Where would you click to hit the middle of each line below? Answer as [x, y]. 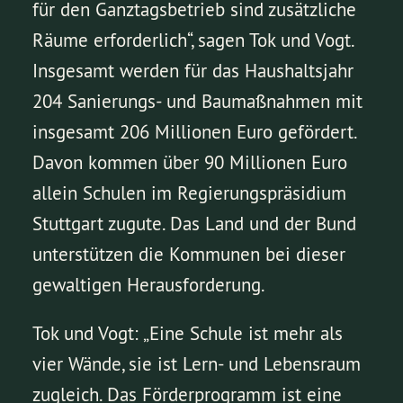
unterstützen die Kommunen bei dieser [189, 255]
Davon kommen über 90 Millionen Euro [190, 163]
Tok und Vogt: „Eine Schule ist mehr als [188, 334]
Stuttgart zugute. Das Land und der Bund [195, 224]
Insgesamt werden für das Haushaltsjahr [193, 71]
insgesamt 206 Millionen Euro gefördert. [195, 132]
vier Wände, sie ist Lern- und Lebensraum [197, 364]
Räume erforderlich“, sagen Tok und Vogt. [193, 40]
